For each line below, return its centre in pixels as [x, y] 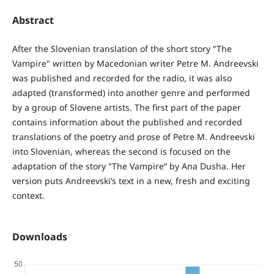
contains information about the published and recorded [127, 122]
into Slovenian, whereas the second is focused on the [121, 152]
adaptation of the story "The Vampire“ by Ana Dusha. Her [129, 166]
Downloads [39, 237]
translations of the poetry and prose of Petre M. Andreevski [133, 137]
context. [28, 196]
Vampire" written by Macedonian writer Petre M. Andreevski [135, 64]
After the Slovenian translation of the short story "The [122, 49]
